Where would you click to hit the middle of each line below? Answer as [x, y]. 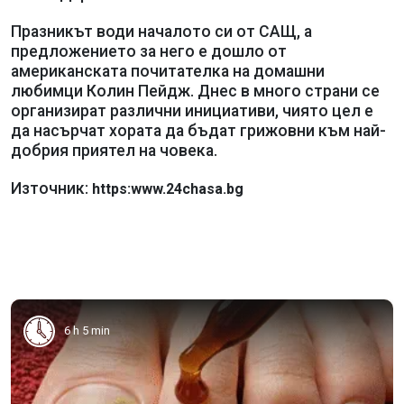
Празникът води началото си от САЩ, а [161, 31]
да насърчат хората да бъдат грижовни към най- [198, 130]
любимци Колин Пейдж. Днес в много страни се [195, 91]
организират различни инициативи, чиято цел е [192, 110]
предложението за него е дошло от [149, 51]
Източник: [51, 188]
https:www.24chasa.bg [168, 188]
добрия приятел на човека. [114, 150]
